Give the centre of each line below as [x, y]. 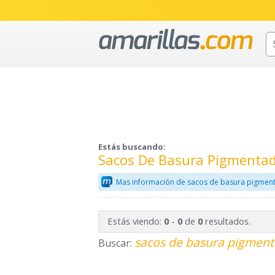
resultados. [226, 221]
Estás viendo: [135, 221]
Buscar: [116, 243]
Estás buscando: [132, 147]
